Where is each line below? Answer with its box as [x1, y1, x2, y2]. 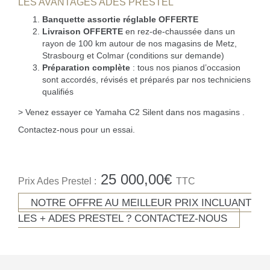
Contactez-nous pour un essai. [18, 125, 135, 134]
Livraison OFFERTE [42, 27, 123, 36]
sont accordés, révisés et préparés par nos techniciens [42, 75, 251, 84]
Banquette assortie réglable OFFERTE [42, 14, 198, 24]
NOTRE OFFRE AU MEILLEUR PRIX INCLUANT [31, 196, 251, 209]
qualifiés [42, 87, 74, 96]
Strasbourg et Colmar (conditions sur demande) [42, 51, 224, 60]
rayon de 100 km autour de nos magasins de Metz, [42, 39, 237, 48]
